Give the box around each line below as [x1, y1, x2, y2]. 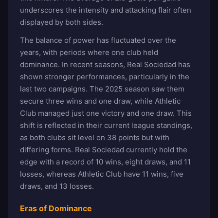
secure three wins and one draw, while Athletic [20, 96, 181, 106]
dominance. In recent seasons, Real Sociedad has [20, 59, 190, 69]
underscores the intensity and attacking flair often [20, 5, 191, 15]
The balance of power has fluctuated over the [20, 35, 176, 45]
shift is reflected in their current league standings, [20, 120, 192, 130]
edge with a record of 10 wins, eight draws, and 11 [20, 157, 191, 166]
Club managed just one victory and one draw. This [20, 108, 192, 118]
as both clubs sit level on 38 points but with [20, 132, 169, 142]
